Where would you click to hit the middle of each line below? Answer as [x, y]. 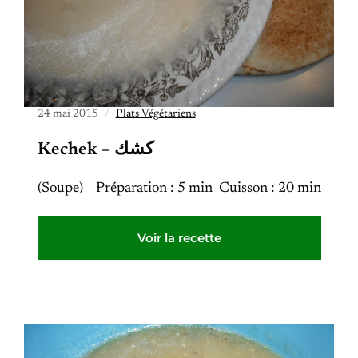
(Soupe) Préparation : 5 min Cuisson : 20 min [179, 189]
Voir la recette [179, 238]
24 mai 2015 [68, 114]
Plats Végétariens [155, 114]
